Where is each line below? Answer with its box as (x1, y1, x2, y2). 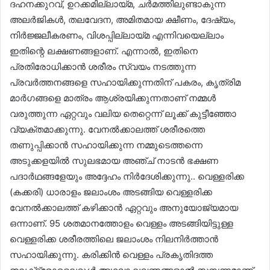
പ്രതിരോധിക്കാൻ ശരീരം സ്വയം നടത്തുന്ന (10, 60, 196, 72)
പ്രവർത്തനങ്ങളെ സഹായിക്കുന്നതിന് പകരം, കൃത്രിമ (10, 76, 240, 88)
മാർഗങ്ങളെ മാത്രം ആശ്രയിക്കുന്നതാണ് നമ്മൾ (10, 92, 216, 104)
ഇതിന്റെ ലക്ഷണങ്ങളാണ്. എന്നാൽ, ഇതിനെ (10, 45, 198, 57)
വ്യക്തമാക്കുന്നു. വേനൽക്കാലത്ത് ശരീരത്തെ (10, 123, 205, 135)
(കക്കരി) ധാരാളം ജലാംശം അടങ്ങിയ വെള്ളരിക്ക (10, 186, 212, 198)
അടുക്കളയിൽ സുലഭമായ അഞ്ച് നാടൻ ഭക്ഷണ (10, 154, 218, 166)
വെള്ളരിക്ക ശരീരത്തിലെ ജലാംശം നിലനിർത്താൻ (10, 233, 218, 245)
